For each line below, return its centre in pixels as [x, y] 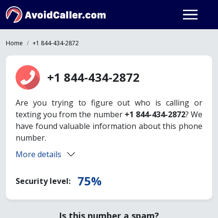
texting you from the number [70, 114]
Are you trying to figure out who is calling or [109, 103]
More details [38, 154]
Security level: [44, 181]
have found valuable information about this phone [109, 126]
